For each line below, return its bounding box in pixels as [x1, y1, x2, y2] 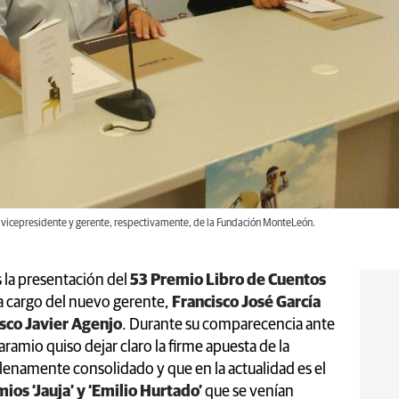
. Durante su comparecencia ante [122, 316, 335, 333]
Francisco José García [172, 294, 321, 311]
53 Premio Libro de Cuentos [127, 272, 326, 289]
